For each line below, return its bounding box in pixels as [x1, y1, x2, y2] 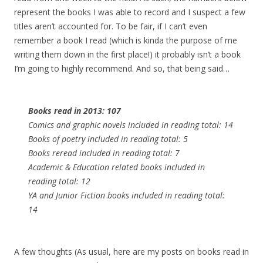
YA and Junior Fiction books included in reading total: [28, 190, 225, 201]
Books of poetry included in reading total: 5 [28, 133, 188, 144]
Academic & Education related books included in [28, 161, 205, 173]
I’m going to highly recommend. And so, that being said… [14, 63, 230, 74]
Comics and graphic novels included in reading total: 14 [28, 119, 233, 130]
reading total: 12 [28, 176, 90, 187]
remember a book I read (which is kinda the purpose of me [14, 35, 237, 46]
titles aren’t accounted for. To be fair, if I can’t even [14, 21, 207, 32]
